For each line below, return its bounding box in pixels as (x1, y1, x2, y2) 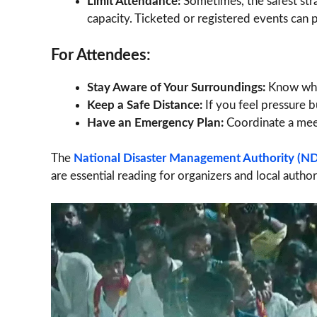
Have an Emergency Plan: (87, 116, 224, 129)
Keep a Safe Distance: (87, 98, 202, 111)
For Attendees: (51, 47, 151, 63)
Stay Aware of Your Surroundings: (87, 81, 265, 93)
